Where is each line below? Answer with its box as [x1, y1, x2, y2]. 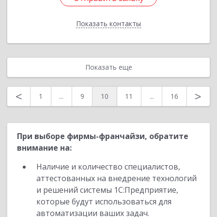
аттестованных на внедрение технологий [36, 173, 197, 184]
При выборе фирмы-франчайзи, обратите [17, 131, 188, 141]
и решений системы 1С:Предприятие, [36, 185, 178, 195]
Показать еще [85, 62, 132, 72]
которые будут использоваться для [36, 196, 171, 207]
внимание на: [17, 142, 72, 153]
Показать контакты [76, 19, 141, 28]
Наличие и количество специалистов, [36, 161, 180, 172]
